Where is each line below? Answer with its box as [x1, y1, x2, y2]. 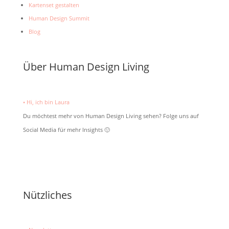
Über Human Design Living [22, 59, 149, 74]
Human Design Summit [28, 14, 89, 22]
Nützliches [22, 188, 72, 202]
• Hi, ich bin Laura [22, 98, 70, 106]
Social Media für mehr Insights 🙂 [22, 125, 110, 133]
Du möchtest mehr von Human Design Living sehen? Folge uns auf [22, 111, 199, 120]
